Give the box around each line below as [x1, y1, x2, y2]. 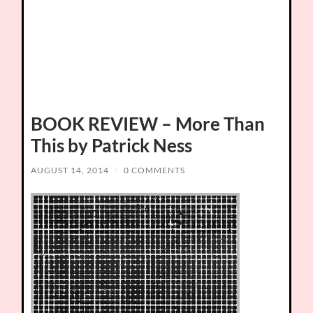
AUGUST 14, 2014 [31, 165, 110, 175]
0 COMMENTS [124, 165, 186, 175]
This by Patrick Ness [31, 134, 193, 156]
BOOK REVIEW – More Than [31, 112, 265, 135]
